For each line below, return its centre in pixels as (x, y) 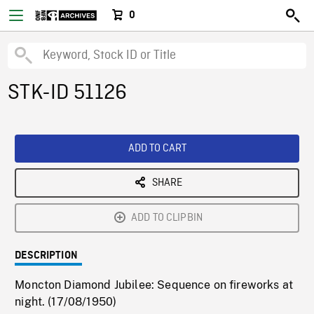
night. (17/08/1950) (66, 302)
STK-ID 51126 (68, 93)
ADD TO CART (157, 149)
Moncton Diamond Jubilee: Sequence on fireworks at (154, 285)
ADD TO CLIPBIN (167, 218)
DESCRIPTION (46, 256)
